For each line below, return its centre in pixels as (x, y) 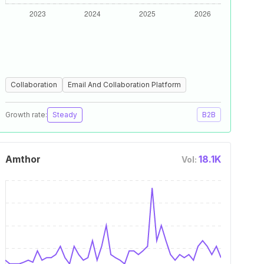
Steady (65, 115)
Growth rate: (26, 115)
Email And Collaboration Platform (124, 85)
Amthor (23, 159)
